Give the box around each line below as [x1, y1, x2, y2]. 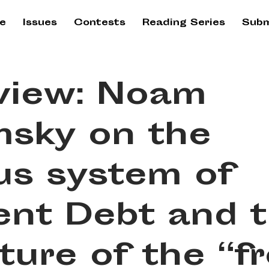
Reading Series [142, 16, 225, 30]
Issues [23, 16, 57, 30]
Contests [74, 16, 125, 30]
